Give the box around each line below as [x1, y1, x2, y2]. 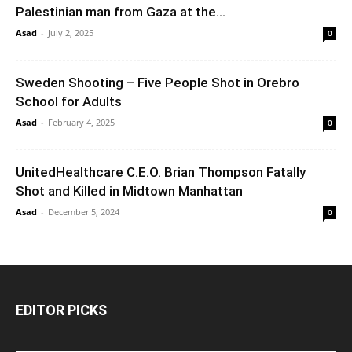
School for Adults [16, 93, 122, 109]
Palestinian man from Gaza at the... [16, 3, 225, 20]
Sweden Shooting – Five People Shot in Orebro [16, 74, 299, 90]
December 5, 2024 [48, 205, 119, 218]
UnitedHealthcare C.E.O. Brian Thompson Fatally [16, 163, 306, 180]
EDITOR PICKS [16, 301, 107, 318]
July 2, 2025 [48, 26, 93, 38]
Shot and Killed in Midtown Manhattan [16, 182, 243, 199]
